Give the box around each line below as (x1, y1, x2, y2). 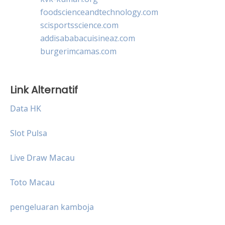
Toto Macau (10, 176, 55, 188)
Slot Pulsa (10, 127, 47, 139)
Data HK (10, 102, 41, 114)
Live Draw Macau (10, 152, 75, 163)
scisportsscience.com (40, 19, 119, 31)
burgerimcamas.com (40, 45, 117, 57)
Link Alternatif (10, 82, 78, 97)
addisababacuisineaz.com (40, 32, 135, 44)
